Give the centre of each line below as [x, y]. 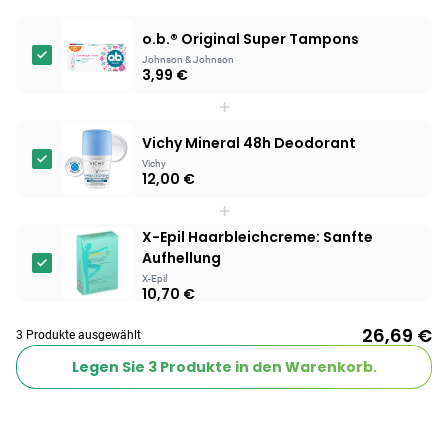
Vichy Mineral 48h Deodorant [249, 143]
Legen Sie [109, 367]
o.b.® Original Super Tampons [250, 39]
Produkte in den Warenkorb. [266, 367]
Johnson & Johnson [188, 59]
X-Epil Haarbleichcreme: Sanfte [257, 236]
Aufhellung [181, 257]
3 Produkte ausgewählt [78, 335]
